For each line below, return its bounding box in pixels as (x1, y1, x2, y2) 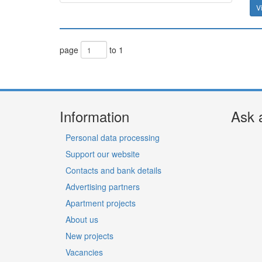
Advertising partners (65, 181, 140, 192)
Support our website (65, 148, 140, 160)
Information (60, 106, 129, 126)
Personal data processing (65, 132, 160, 143)
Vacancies (65, 246, 103, 258)
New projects (65, 230, 113, 242)
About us (65, 213, 98, 225)
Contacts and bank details (65, 164, 161, 176)
